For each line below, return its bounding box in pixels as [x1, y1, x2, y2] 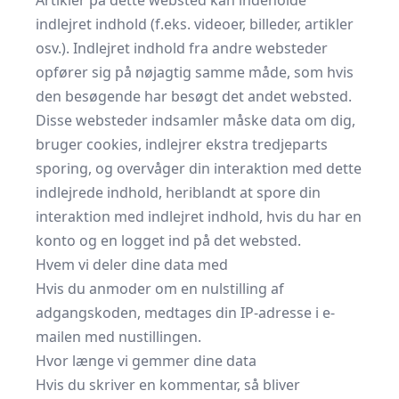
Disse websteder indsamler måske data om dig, [36, 110, 355, 130]
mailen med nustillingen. [36, 327, 201, 346]
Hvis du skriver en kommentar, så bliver [36, 375, 300, 395]
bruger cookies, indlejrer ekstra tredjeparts [36, 134, 328, 154]
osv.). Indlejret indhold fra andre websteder [36, 38, 328, 58]
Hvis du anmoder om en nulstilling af [36, 279, 284, 298]
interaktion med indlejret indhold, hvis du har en [36, 207, 362, 226]
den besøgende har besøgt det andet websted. [36, 86, 352, 106]
